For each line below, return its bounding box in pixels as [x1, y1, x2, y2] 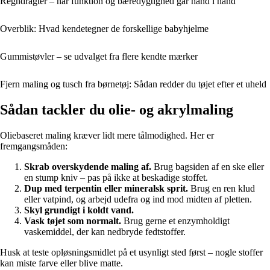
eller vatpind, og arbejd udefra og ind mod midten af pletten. [24, 194, 252, 205]
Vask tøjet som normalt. [24, 216, 121, 227]
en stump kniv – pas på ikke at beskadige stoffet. [24, 172, 208, 183]
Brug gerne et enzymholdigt [121, 216, 230, 227]
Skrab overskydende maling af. [24, 162, 151, 172]
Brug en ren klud [188, 183, 255, 194]
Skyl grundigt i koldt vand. [24, 205, 134, 216]
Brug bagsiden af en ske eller [151, 162, 264, 172]
